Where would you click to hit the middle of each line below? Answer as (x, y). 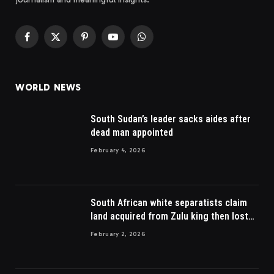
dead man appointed (132, 133)
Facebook (45, 42)
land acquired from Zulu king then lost (169, 217)
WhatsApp (161, 42)
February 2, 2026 (118, 235)
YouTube (128, 42)
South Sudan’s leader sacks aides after (171, 119)
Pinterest (101, 42)
